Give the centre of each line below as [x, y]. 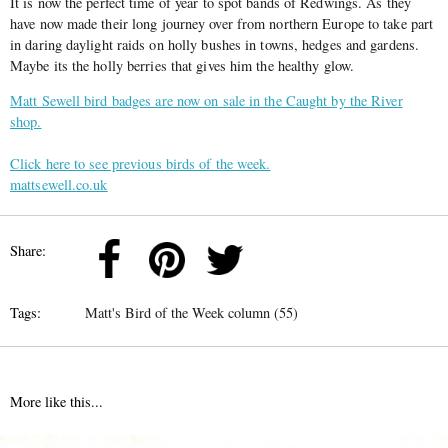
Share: [28, 250]
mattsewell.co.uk [59, 185]
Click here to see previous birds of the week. [140, 164]
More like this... [56, 401]
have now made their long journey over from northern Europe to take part [222, 24]
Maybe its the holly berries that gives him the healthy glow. [182, 66]
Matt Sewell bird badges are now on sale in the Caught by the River [206, 101]
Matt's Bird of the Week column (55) [191, 312]
